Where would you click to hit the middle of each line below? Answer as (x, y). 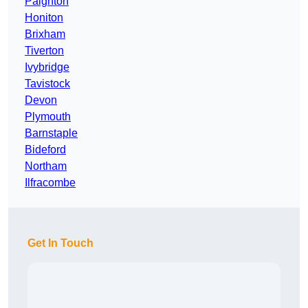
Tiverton (44, 51)
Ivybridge (47, 67)
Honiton (44, 18)
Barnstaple (51, 133)
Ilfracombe (50, 183)
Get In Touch (60, 243)
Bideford (45, 150)
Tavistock (47, 84)
